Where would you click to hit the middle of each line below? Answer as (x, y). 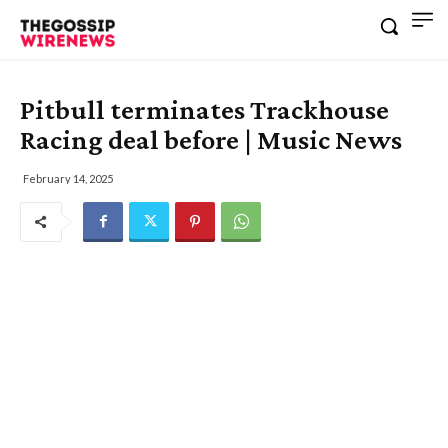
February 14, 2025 (68, 178)
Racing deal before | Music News (211, 139)
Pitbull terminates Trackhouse (204, 109)
